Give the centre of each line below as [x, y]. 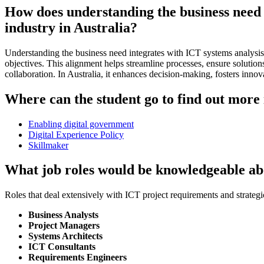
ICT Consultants [62, 247]
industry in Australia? [71, 27]
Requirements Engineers [77, 258]
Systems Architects [65, 236]
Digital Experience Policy [76, 134]
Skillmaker [48, 145]
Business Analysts [63, 215]
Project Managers [64, 226]
